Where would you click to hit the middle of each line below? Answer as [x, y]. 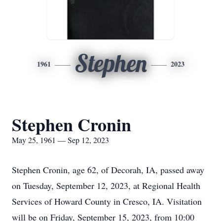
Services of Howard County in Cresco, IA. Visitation [107, 201]
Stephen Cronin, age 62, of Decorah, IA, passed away [108, 170]
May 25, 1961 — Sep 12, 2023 [60, 140]
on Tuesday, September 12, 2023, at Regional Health [106, 185]
